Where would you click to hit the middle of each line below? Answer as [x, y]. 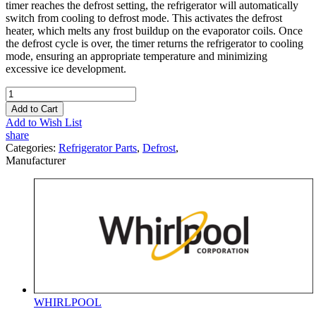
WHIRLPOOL [68, 302]
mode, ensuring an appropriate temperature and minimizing [136, 56]
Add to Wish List [44, 122]
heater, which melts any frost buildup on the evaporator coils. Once [154, 30]
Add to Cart [35, 109]
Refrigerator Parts [98, 147]
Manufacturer [36, 160]
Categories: [32, 147]
